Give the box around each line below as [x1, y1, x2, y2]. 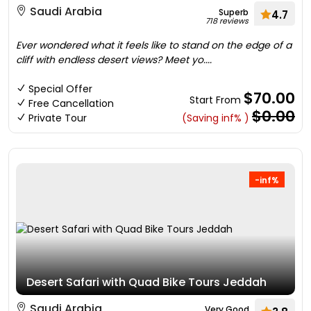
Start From [190, 93, 244, 107]
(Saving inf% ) [182, 111, 249, 125]
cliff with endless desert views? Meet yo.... [16, 53, 212, 67]
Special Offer [28, 82, 92, 96]
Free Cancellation [28, 96, 114, 110]
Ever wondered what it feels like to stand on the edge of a [16, 38, 292, 52]
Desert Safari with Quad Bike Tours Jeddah [26, 274, 267, 290]
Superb [219, 6, 249, 18]
